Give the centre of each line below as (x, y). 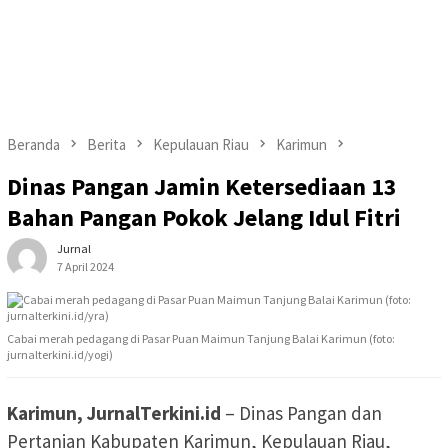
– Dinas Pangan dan (301, 413)
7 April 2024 (85, 267)
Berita (106, 144)
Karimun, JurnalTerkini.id (114, 413)
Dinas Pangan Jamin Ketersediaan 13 (202, 187)
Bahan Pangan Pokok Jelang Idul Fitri (204, 218)
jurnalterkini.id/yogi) (60, 355)
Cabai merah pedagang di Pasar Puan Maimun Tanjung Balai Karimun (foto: (201, 339)
